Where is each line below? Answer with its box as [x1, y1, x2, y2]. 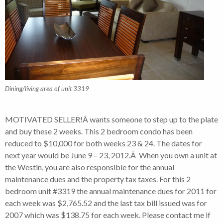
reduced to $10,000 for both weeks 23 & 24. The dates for [5, 138, 202, 148]
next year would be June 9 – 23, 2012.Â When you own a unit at [5, 150, 217, 160]
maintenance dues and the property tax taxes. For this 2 [5, 174, 191, 184]
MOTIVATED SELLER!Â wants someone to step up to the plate [5, 114, 218, 124]
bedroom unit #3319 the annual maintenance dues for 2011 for [5, 186, 217, 196]
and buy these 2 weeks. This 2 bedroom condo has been [5, 126, 193, 136]
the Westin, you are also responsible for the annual [5, 162, 174, 172]
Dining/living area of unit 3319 [5, 84, 89, 93]
